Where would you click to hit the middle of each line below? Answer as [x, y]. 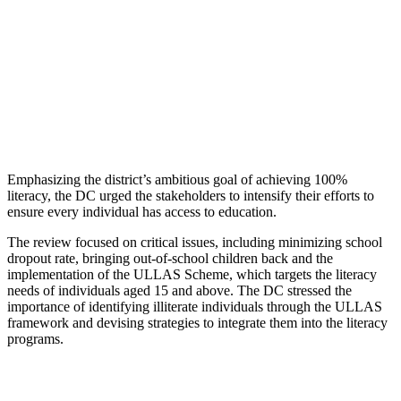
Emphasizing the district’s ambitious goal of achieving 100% [177, 179]
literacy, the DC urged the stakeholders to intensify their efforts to [191, 195]
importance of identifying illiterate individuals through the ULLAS [195, 306]
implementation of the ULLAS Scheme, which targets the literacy [192, 274]
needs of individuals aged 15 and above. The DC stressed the [179, 290]
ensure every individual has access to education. [144, 211]
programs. [37, 338]
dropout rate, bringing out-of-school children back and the [170, 258]
